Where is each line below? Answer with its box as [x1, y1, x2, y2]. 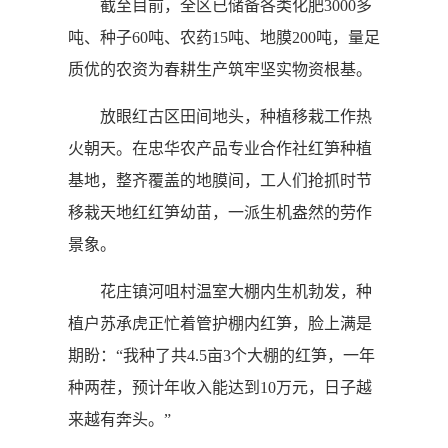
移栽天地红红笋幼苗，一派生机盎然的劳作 [68, 204, 372, 221]
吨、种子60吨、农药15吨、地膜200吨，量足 [68, 29, 380, 46]
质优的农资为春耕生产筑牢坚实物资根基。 [68, 61, 372, 78]
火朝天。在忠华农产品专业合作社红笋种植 [68, 140, 372, 157]
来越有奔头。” [68, 411, 171, 428]
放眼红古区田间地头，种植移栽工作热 [68, 108, 372, 125]
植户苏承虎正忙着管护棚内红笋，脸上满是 [68, 315, 372, 332]
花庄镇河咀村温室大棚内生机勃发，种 [68, 283, 372, 300]
